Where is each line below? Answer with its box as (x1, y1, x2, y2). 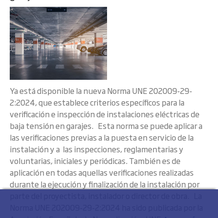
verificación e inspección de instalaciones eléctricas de (10, 108, 200, 120)
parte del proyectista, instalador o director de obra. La (10, 190, 202, 201)
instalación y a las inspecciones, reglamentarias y (10, 143, 183, 155)
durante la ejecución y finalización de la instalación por (10, 178, 200, 190)
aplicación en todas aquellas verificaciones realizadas (10, 166, 194, 178)
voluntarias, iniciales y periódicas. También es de (10, 155, 181, 166)
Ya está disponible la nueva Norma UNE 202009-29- (10, 85, 192, 96)
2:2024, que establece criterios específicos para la (10, 96, 184, 108)
